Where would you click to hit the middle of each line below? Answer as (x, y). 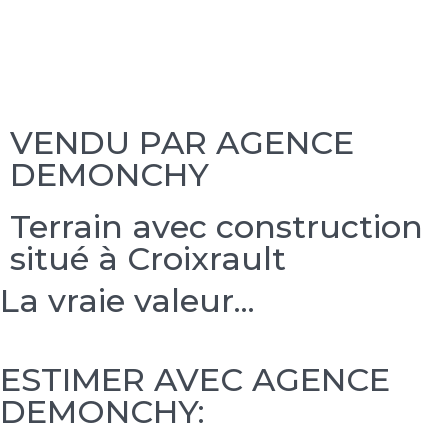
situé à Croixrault (148, 258)
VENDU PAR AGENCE (182, 142)
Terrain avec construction (216, 226)
